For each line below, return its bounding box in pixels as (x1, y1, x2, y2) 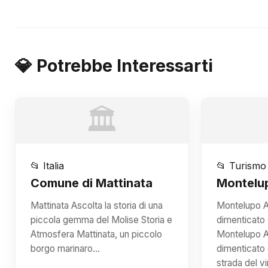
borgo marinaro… (31, 243, 100, 254)
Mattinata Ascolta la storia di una (31, 200, 163, 211)
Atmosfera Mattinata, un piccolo (31, 229, 162, 240)
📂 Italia (31, 160, 64, 172)
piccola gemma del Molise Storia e (31, 214, 172, 226)
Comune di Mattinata (31, 176, 153, 190)
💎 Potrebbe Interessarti (15, 55, 213, 76)
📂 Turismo (217, 160, 267, 172)
